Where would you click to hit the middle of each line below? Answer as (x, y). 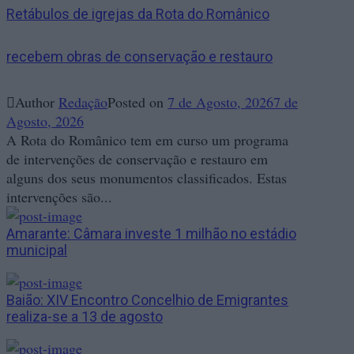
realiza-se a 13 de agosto (85, 317)
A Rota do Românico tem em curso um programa (147, 140)
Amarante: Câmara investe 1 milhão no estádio (151, 234)
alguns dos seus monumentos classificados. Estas (147, 178)
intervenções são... (59, 197)
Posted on (137, 102)
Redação (83, 102)
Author (37, 102)
